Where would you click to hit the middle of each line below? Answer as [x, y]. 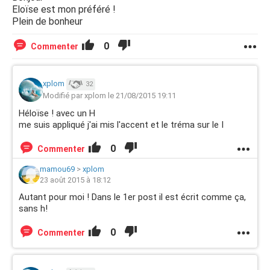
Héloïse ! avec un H [57, 113]
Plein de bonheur [47, 21]
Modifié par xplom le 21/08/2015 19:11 [109, 96]
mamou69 [57, 169]
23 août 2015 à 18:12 [75, 180]
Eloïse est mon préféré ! [64, 9]
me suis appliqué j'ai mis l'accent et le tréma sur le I [121, 125]
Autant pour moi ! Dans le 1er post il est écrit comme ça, [132, 197]
